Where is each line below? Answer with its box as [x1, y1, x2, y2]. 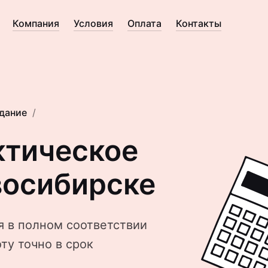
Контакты [175, 17, 221, 29]
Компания [12, 17, 59, 29]
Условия [73, 17, 113, 29]
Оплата [127, 17, 162, 29]
